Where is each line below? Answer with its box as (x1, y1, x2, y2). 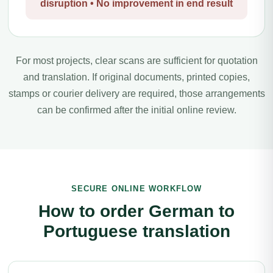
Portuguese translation (43, 222, 230, 241)
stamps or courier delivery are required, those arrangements (8, 88, 265, 99)
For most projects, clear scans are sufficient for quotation (15, 55, 258, 66)
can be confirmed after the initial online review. (37, 105, 236, 115)
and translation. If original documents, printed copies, (23, 72, 250, 82)
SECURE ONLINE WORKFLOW (71, 184, 202, 193)
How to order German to (38, 202, 235, 221)
